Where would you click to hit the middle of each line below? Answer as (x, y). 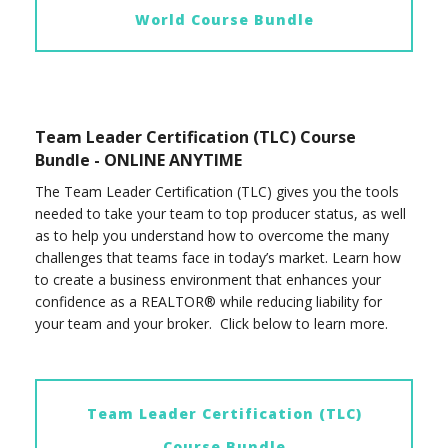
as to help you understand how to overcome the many (212, 236)
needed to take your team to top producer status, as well (220, 214)
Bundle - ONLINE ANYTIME (138, 159)
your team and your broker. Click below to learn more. (211, 324)
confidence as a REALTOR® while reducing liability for (208, 302)
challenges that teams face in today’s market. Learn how (218, 258)
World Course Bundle (224, 19)
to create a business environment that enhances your (208, 280)
